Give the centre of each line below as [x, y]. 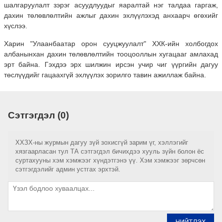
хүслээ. [16, 26]
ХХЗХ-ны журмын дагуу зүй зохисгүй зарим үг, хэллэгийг [102, 143]
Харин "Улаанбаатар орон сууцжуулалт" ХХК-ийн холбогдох [111, 43]
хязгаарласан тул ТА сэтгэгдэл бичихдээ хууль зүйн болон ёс [110, 152]
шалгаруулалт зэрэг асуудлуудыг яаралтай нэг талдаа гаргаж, [111, 5]
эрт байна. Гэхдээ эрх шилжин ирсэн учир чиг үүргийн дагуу [111, 64]
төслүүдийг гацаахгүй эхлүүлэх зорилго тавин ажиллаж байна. [105, 75]
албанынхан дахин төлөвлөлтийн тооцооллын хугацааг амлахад [111, 54]
